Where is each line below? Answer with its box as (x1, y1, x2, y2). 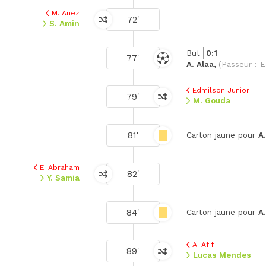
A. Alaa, (186, 59, 218, 69)
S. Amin (49, 18, 80, 28)
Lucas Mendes (193, 249, 252, 259)
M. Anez (52, 8, 80, 17)
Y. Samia (47, 172, 80, 182)
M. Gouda (193, 95, 231, 105)
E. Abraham (40, 163, 80, 172)
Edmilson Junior (192, 85, 249, 94)
